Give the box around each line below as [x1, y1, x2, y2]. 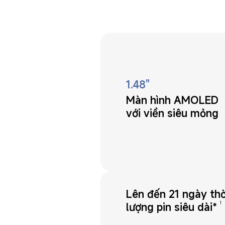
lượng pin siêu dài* [126, 199, 217, 214]
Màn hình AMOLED [126, 93, 222, 107]
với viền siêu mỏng [126, 106, 219, 121]
